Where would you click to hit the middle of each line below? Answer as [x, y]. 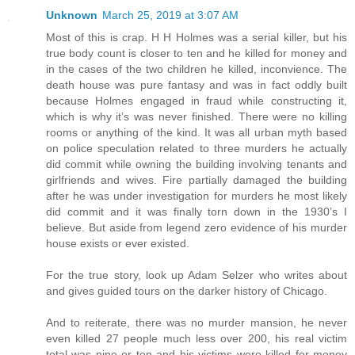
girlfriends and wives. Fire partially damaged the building [197, 180]
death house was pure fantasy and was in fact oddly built [197, 85]
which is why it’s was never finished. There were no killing [197, 117]
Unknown [72, 15]
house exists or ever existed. [118, 244]
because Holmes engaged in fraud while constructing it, [197, 101]
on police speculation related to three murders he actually [197, 149]
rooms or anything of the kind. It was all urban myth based [197, 133]
